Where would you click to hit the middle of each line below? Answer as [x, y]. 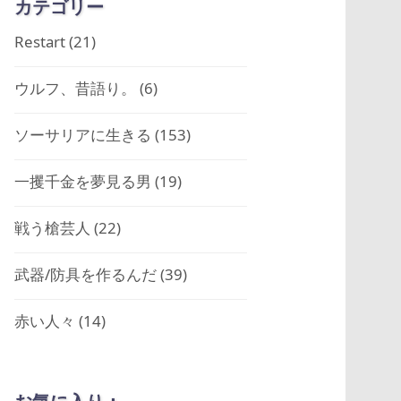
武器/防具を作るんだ [85, 275]
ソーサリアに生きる [83, 135]
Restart [40, 42]
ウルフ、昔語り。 [75, 89]
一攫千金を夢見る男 [83, 182]
